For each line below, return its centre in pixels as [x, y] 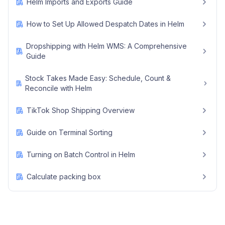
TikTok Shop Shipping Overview [81, 110]
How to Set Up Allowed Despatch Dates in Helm [105, 24]
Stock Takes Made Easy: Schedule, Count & [98, 78]
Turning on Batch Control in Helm [81, 154]
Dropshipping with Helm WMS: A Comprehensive [107, 46]
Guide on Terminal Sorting [70, 132]
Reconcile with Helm [59, 88]
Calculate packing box [64, 177]
